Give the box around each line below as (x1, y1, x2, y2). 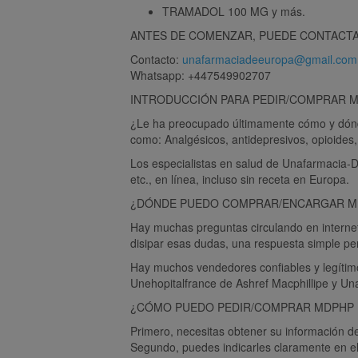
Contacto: (130, 50, 182, 67)
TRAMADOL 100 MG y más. (162, 2, 305, 19)
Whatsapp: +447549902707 (130, 66, 271, 83)
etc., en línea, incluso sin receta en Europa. (130, 170, 349, 187)
